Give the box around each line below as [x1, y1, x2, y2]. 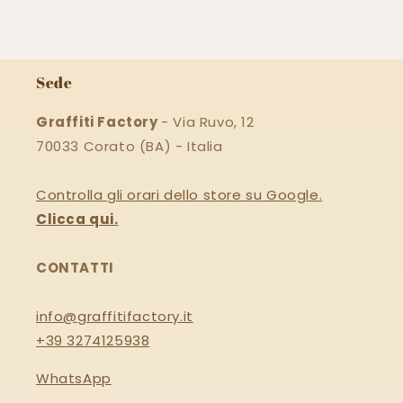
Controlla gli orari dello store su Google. [36, 185, 323, 205]
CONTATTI [36, 258, 114, 278]
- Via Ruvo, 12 [161, 112, 255, 132]
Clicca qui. [36, 210, 119, 229]
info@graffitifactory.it [36, 307, 193, 327]
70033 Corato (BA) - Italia [36, 137, 223, 157]
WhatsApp [36, 369, 112, 389]
